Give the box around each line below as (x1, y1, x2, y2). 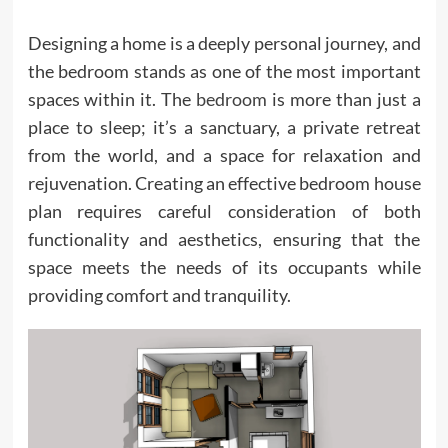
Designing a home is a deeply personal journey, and (27, 32, 421, 54)
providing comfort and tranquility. (27, 284, 291, 306)
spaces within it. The (27, 88, 197, 110)
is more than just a (267, 88, 421, 110)
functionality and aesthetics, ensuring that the (27, 228, 421, 250)
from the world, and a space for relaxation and (27, 144, 421, 166)
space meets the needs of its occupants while (27, 256, 421, 278)
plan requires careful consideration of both (27, 200, 421, 222)
